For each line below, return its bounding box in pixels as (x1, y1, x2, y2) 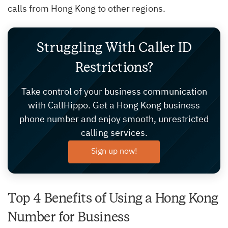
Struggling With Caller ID (36, 39, 192, 57)
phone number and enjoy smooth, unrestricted (19, 115, 209, 125)
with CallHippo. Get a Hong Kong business (28, 101, 200, 111)
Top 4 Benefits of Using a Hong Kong (8, 189, 219, 208)
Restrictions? (75, 59, 153, 77)
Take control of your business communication (21, 88, 207, 97)
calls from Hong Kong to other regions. (8, 5, 165, 14)
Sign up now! (91, 148, 137, 156)
